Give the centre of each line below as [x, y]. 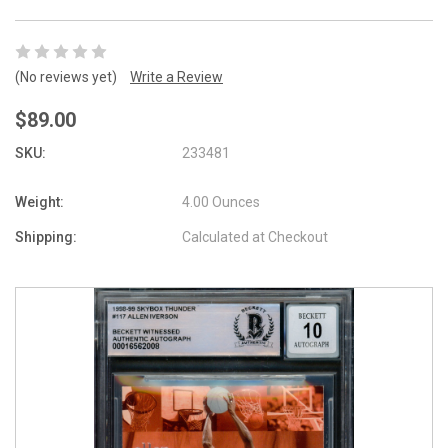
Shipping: [46, 236]
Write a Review [176, 76]
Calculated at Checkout [255, 236]
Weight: [39, 201]
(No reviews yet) [66, 76]
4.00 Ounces [221, 201]
